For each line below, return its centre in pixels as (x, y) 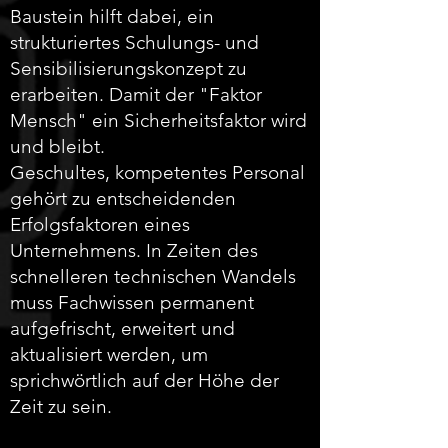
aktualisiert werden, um (109, 354)
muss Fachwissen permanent (132, 302)
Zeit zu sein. (61, 406)
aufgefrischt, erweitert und (122, 328)
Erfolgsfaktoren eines (100, 224)
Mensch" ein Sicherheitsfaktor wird (158, 120)
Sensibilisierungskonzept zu (128, 68)
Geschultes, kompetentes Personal (157, 172)
